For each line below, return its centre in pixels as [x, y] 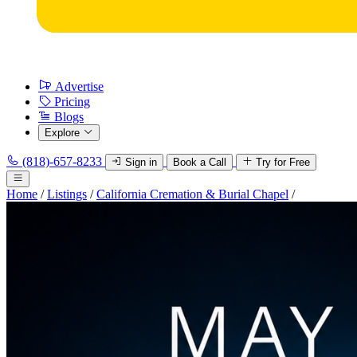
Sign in [141, 162]
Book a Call [200, 162]
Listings [67, 194]
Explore [62, 133]
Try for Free [283, 162]
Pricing [72, 102]
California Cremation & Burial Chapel [192, 194]
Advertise [79, 86]
